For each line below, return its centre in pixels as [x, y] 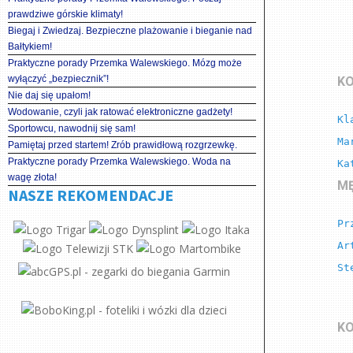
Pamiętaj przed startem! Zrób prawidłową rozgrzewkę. [123, 145]
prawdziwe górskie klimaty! [65, 14]
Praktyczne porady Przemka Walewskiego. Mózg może [125, 63]
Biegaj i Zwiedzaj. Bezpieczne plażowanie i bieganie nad [130, 31]
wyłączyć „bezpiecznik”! [58, 79]
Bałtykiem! [30, 46]
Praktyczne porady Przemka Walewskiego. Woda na [119, 162]
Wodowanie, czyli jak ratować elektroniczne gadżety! [120, 112]
